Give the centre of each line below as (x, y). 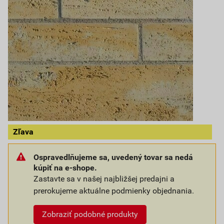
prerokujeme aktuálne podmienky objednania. (114, 191)
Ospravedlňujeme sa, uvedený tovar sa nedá (113, 157)
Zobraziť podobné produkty (90, 214)
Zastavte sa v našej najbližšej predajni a (104, 179)
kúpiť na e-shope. (65, 168)
